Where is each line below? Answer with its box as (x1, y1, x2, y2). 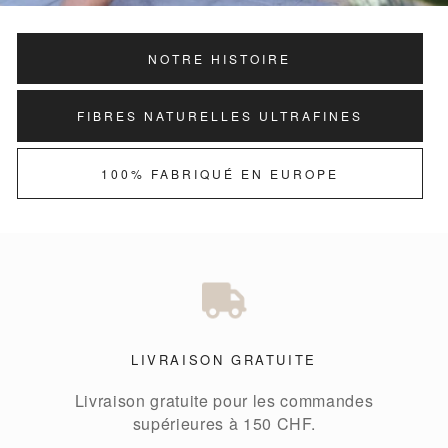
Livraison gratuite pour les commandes (74, 389, 374, 413)
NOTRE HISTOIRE (148, 49, 292, 67)
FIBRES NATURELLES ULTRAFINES (76, 107, 363, 124)
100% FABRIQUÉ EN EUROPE (100, 164, 339, 182)
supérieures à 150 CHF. (132, 412, 316, 436)
